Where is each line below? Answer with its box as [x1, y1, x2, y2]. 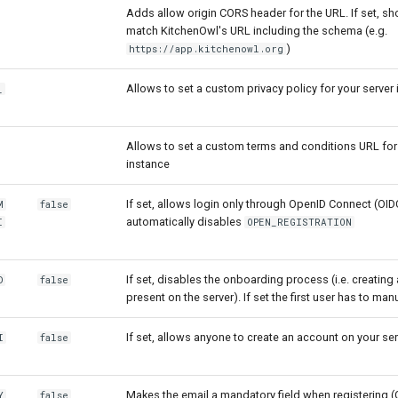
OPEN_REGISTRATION [247, 216, 353, 228]
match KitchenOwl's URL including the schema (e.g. [126, 24, 387, 37]
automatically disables [126, 215, 244, 228]
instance [126, 157, 170, 171]
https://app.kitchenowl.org [129, 43, 284, 55]
